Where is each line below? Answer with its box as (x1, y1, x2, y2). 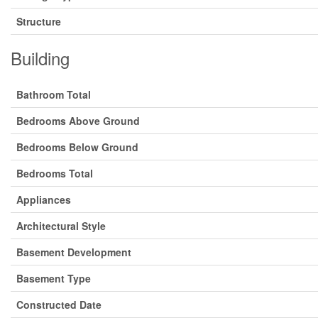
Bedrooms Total (16, 166, 93, 180)
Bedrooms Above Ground (16, 114, 140, 128)
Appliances (16, 192, 71, 207)
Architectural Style (16, 219, 106, 233)
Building (11, 45, 70, 70)
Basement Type (16, 271, 91, 285)
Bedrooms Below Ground (16, 140, 138, 154)
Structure (16, 14, 61, 28)
